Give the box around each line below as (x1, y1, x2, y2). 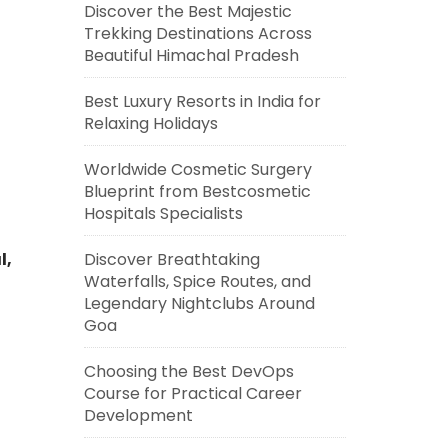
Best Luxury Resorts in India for (83, 90, 321, 113)
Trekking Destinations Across (83, 22, 312, 45)
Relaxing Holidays (83, 112, 218, 135)
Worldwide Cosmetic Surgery (83, 158, 312, 181)
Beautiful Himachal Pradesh (83, 44, 299, 67)
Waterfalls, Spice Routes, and (83, 270, 311, 293)
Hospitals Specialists (83, 202, 243, 225)
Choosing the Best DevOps (83, 360, 294, 383)
